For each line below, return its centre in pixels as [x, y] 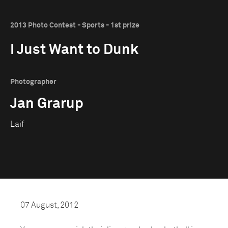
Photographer [33, 82]
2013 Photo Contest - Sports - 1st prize [75, 25]
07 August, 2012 [49, 205]
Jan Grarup [47, 104]
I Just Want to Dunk [74, 50]
